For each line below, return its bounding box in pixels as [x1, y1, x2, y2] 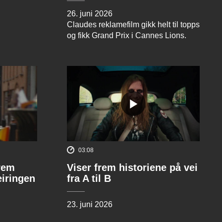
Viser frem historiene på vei [66, 162, 198, 173]
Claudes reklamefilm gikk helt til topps [66, 20, 200, 29]
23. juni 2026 [66, 200, 112, 209]
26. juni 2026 [66, 9, 112, 18]
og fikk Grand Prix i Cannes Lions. [66, 31, 186, 40]
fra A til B [66, 173, 111, 184]
